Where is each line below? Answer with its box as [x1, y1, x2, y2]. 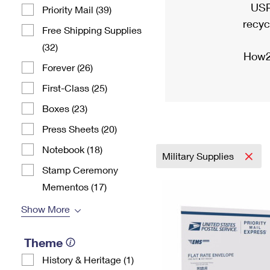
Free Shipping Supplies [42, 24, 142, 36]
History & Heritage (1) [42, 254, 134, 265]
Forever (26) [42, 61, 93, 73]
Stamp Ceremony [42, 164, 118, 175]
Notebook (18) [42, 143, 102, 155]
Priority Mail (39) [42, 4, 111, 15]
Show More [21, 203, 70, 215]
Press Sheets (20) [42, 123, 117, 134]
